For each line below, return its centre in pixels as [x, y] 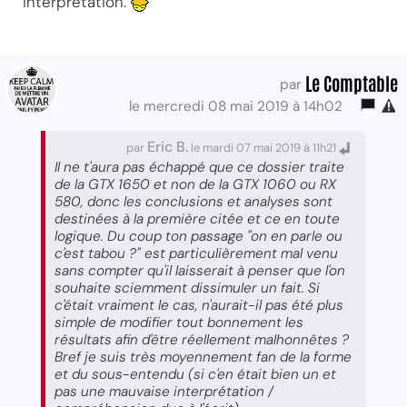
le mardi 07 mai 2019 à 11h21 [263, 147]
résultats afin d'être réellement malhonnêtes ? [202, 339]
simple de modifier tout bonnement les [179, 322]
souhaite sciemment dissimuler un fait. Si [187, 288]
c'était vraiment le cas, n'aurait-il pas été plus [199, 305]
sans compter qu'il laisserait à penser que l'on [200, 270]
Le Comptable [352, 82]
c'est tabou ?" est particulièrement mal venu [196, 253]
